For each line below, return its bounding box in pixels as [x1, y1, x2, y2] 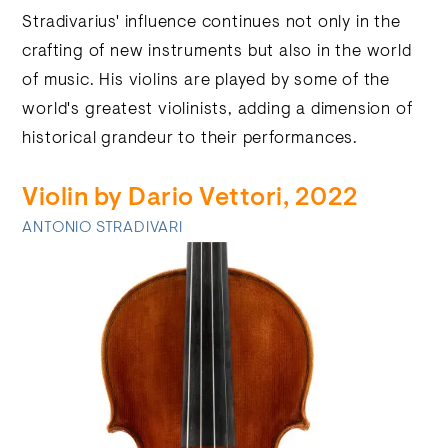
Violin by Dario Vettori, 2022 [22, 186, 359, 212]
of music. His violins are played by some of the [22, 73, 391, 89]
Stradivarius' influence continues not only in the [22, 15, 401, 31]
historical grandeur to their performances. [22, 131, 359, 147]
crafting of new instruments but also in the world [22, 44, 412, 60]
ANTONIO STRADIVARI [22, 220, 183, 236]
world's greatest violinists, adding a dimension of [22, 102, 413, 118]
